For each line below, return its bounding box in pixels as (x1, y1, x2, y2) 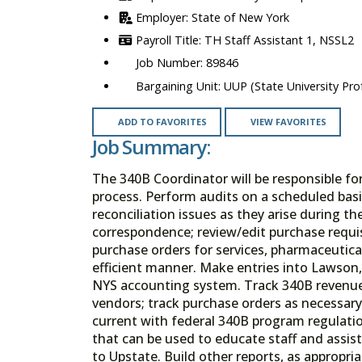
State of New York (192, 10, 289, 26)
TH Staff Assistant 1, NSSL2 (204, 32, 354, 48)
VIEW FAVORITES (250, 115, 326, 128)
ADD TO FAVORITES (117, 115, 207, 128)
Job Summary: (92, 133, 210, 160)
